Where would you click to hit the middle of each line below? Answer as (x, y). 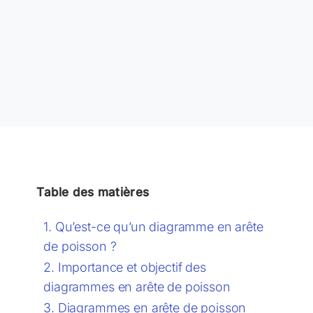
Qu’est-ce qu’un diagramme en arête (159, 226)
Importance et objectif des (132, 267)
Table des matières (93, 192)
